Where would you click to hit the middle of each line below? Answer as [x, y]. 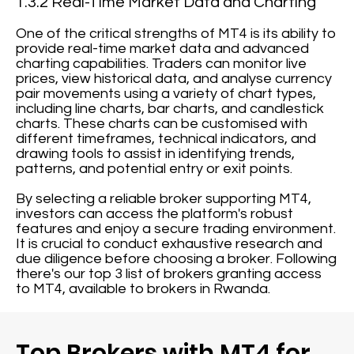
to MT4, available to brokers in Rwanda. [143, 289]
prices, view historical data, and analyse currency [174, 79]
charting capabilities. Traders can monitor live [162, 64]
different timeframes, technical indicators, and [166, 139]
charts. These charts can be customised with [162, 124]
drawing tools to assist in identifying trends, [156, 154]
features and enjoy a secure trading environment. [176, 229]
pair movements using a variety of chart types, [166, 94]
